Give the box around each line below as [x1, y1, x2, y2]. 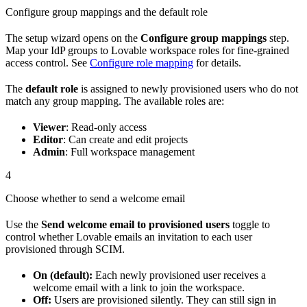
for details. [193, 57, 241, 69]
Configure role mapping [90, 57, 193, 69]
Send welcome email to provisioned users [41, 219, 230, 231]
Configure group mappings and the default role [5, 6, 208, 19]
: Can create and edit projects [63, 134, 188, 146]
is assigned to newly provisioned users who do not [78, 83, 298, 95]
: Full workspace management [65, 146, 195, 158]
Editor [33, 134, 63, 146]
